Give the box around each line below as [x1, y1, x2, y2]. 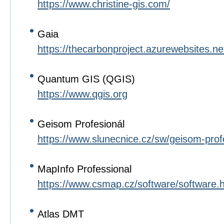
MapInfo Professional [37, 163, 131, 174]
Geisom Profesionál [37, 118, 124, 129]
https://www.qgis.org [37, 88, 127, 99]
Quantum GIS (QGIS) [37, 73, 135, 84]
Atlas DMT [37, 208, 84, 219]
